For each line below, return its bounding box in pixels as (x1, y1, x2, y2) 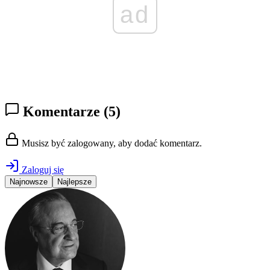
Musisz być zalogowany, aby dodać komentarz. (19, 138, 202, 149)
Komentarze (19, 104, 104, 120)
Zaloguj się (19, 165, 64, 175)
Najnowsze (10, 177, 48, 187)
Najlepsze (57, 177, 92, 187)
